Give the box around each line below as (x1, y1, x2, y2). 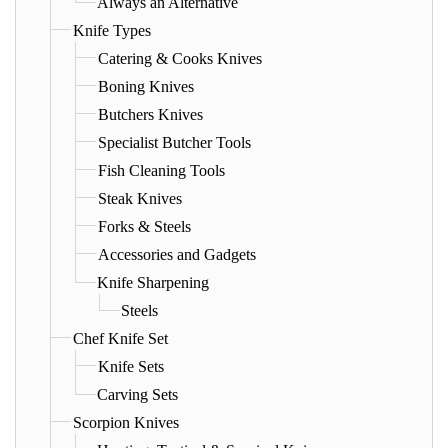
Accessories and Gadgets (98, 245, 256, 263)
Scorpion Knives (73, 413, 179, 431)
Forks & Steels (98, 217, 191, 235)
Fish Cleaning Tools (98, 161, 225, 179)
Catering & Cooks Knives (98, 49, 262, 67)
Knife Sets (98, 357, 164, 375)
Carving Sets (97, 385, 178, 403)
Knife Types (73, 21, 151, 39)
